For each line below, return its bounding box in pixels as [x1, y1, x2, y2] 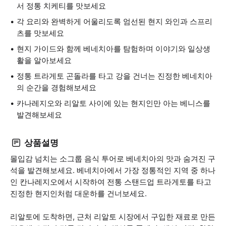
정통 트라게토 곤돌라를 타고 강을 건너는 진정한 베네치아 [17, 71, 212, 81]
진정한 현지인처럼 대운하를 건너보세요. [10, 189, 147, 198]
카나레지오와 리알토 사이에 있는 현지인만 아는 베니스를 [17, 98, 210, 108]
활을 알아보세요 [17, 55, 72, 65]
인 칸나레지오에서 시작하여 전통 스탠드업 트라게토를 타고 [10, 177, 211, 187]
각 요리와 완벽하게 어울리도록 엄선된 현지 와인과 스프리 [17, 17, 212, 26]
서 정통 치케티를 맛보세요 [17, 1, 106, 11]
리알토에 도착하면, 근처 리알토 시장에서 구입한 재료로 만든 [10, 212, 215, 221]
